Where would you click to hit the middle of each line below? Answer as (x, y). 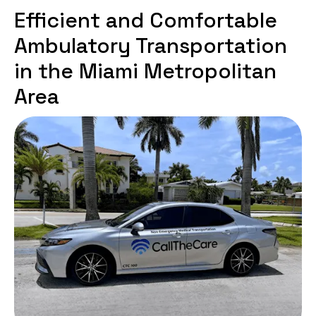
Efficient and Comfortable (146, 20)
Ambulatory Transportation (151, 45)
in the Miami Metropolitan (145, 71)
